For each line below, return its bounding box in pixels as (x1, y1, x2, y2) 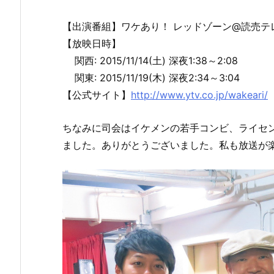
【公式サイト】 (62, 89, 131, 102)
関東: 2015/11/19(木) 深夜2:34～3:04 (62, 72, 240, 84)
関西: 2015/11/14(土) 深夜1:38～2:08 (62, 54, 238, 67)
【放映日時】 (62, 37, 121, 50)
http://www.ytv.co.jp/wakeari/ (131, 89, 268, 102)
